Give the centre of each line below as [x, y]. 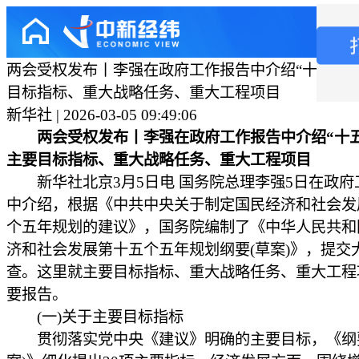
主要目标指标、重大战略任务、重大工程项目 [168, 160]
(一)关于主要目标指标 [95, 317]
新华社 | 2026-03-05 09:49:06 [102, 115]
